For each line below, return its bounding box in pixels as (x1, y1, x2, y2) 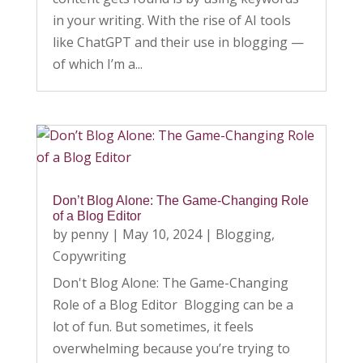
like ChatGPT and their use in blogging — (52, 32, 304, 51)
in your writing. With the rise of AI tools (52, 11, 291, 29)
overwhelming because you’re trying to (52, 339, 290, 357)
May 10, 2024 (122, 224, 202, 243)
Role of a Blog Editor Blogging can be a (52, 295, 293, 314)
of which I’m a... (52, 54, 143, 73)
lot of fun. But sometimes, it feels (52, 317, 254, 335)
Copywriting (52, 246, 126, 265)
